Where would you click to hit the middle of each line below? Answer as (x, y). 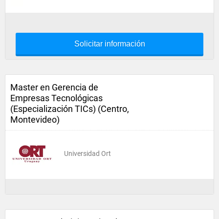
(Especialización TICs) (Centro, (70, 109)
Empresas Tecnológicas (56, 98)
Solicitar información (109, 44)
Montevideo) (35, 120)
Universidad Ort (88, 153)
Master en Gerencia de (54, 87)
